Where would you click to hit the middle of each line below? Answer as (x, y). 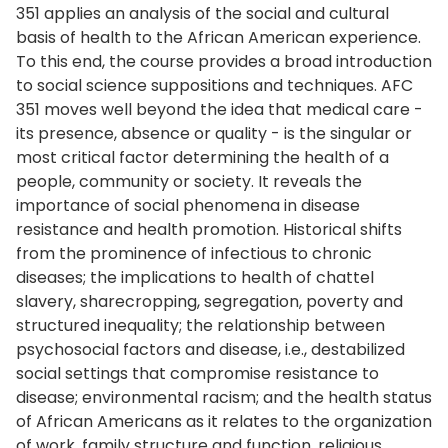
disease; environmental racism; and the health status (224, 397)
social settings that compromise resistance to (197, 373)
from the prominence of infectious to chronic (194, 253)
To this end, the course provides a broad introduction (224, 61)
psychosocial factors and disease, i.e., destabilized (210, 349)
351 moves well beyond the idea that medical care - (219, 109)
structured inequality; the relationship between (200, 325)
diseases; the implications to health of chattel (195, 277)
